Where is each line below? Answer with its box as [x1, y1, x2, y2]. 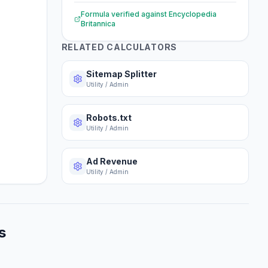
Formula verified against [80, 10, 167, 19]
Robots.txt [86, 112, 132, 123]
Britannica [80, 19, 115, 28]
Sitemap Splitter [86, 69, 157, 79]
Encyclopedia [168, 10, 217, 19]
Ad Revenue [86, 156, 138, 166]
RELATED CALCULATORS [61, 42, 177, 52]
